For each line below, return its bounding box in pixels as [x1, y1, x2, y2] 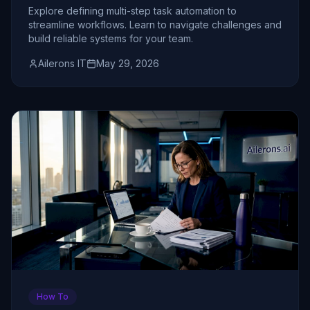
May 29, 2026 [96, 57, 159, 70]
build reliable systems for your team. [28, 33, 193, 45]
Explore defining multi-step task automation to [28, 5, 237, 17]
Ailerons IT [38, 57, 86, 70]
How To [37, 291, 69, 302]
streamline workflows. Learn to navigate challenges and [28, 19, 282, 31]
